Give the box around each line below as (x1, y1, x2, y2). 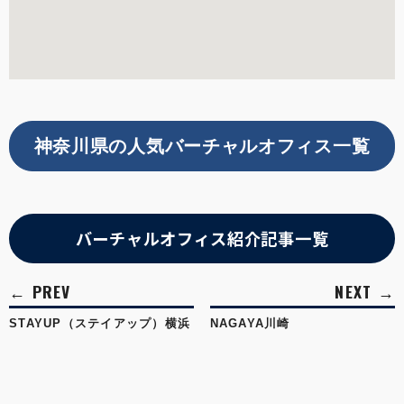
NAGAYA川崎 (209, 317, 290, 330)
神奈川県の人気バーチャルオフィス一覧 (33, 135, 371, 156)
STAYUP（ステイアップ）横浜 (9, 317, 191, 330)
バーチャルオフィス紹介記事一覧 (75, 225, 329, 250)
